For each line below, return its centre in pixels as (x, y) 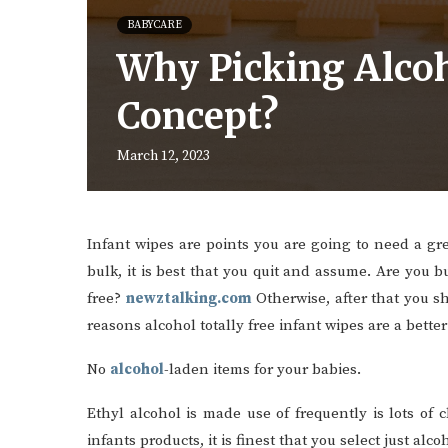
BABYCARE (154, 25)
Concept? (198, 116)
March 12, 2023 (163, 156)
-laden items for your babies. (262, 369)
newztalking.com (188, 298)
